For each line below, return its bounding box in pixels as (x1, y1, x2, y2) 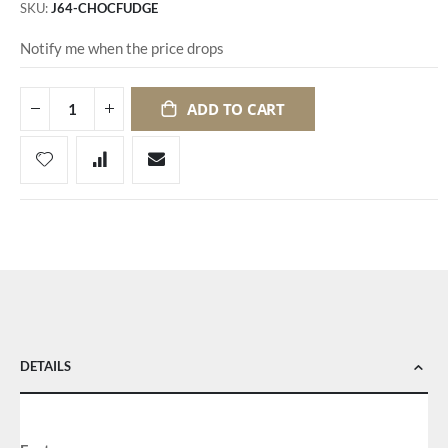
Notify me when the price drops (20, 39, 224, 58)
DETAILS (20, 357, 71, 374)
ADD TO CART (187, 98, 285, 119)
